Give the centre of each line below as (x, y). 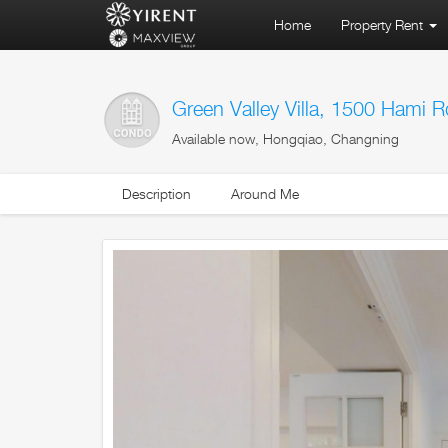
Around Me (265, 194)
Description (156, 194)
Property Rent (384, 24)
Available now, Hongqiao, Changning (285, 139)
